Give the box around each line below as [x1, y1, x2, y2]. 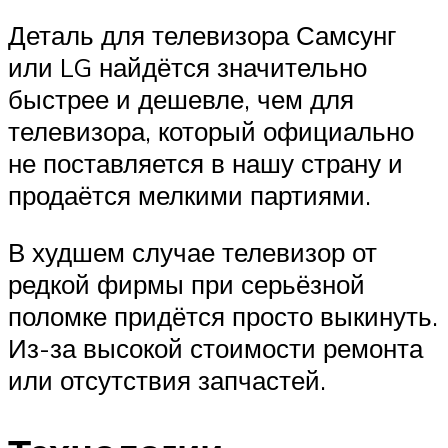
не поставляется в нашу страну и [8, 146, 403, 179]
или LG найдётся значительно [8, 50, 367, 83]
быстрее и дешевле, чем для [8, 82, 354, 115]
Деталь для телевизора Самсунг [8, 18, 396, 51]
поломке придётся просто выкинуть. [8, 300, 438, 333]
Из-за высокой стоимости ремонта [8, 332, 423, 365]
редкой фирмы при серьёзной [8, 268, 365, 301]
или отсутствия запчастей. [8, 364, 326, 397]
